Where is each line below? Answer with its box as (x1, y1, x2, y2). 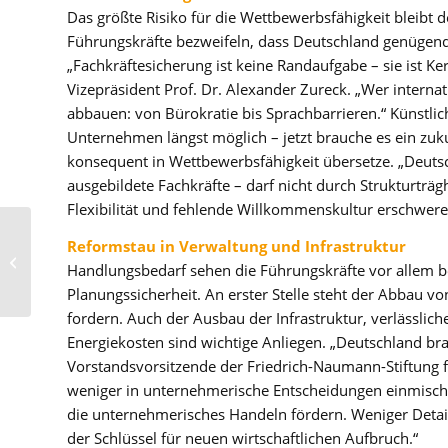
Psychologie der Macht (35, 244, 170, 262)
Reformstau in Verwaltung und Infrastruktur (67, 236, 406, 257)
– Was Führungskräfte (35, 265, 165, 283)
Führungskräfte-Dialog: (35, 223, 171, 241)
